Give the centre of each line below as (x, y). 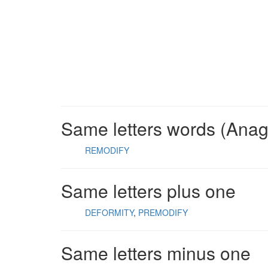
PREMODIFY (163, 212)
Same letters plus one (148, 191)
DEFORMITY (109, 212)
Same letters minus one (156, 253)
